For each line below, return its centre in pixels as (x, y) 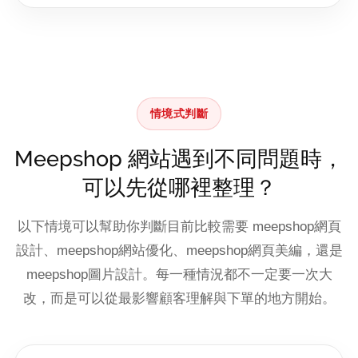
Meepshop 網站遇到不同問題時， (179, 159)
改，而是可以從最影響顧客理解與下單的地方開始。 (179, 298)
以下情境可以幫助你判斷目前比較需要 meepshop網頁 (179, 227)
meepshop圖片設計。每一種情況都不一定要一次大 (179, 274)
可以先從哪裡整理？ (179, 187)
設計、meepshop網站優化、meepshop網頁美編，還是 (179, 251)
